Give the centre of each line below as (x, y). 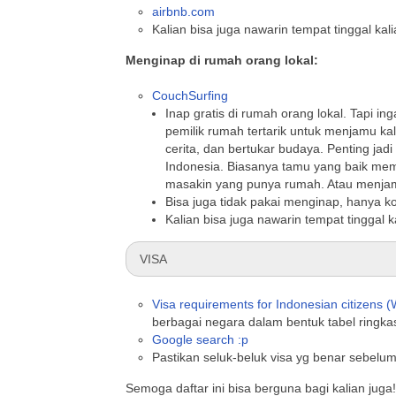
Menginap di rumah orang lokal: (222, 60)
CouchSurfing (190, 95)
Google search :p (200, 339)
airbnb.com (183, 11)
